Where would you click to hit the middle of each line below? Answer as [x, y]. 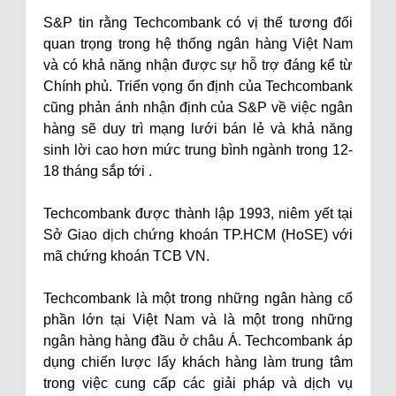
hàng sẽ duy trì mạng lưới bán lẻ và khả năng [198, 129]
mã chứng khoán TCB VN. [126, 256]
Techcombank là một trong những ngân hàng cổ [198, 298]
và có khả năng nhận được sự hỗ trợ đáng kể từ [198, 65]
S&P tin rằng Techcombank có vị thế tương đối [198, 23]
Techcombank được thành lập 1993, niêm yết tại [198, 213]
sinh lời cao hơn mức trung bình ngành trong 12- [198, 150]
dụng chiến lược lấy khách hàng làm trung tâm [198, 362]
